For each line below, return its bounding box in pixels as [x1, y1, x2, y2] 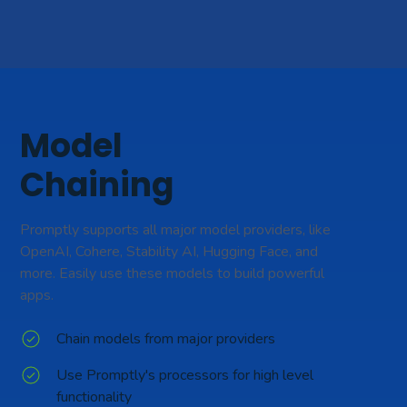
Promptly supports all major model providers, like [20, 219, 332, 240]
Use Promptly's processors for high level [56, 364, 314, 385]
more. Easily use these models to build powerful [20, 263, 325, 283]
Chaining [20, 161, 174, 208]
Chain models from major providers [56, 328, 276, 349]
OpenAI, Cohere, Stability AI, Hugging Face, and [20, 241, 319, 262]
